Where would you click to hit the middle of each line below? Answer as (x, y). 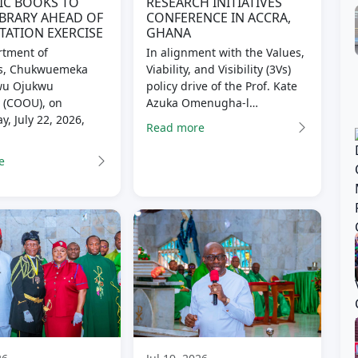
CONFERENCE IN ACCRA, (219, 18)
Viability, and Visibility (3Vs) (219, 70)
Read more (176, 127)
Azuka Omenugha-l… (203, 103)
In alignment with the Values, (226, 53)
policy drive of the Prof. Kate (222, 86)
